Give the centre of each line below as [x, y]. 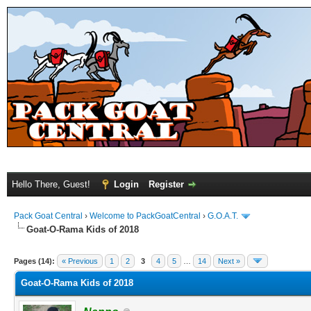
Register [166, 184]
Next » [229, 261]
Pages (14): [34, 261]
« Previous [80, 261]
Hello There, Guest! [52, 184]
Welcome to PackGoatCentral [145, 216]
